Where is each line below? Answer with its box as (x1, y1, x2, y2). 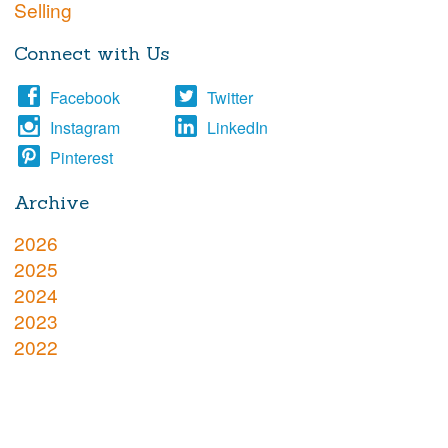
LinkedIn (207, 116, 269, 140)
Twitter (207, 86, 254, 110)
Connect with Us (13, 41, 169, 66)
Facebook (49, 86, 120, 110)
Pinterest (49, 146, 113, 170)
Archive (13, 190, 89, 215)
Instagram (49, 116, 120, 140)
